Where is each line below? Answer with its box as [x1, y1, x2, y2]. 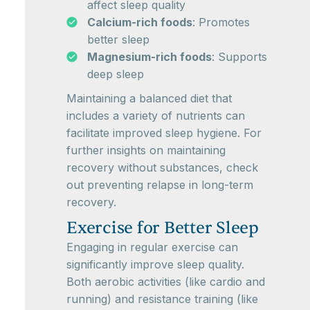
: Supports [212, 50, 267, 64]
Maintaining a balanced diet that [66, 91, 232, 105]
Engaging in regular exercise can [66, 240, 238, 254]
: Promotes [192, 15, 250, 29]
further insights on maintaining [66, 143, 226, 157]
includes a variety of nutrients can [66, 109, 245, 122]
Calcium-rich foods [87, 15, 192, 29]
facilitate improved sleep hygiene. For [66, 126, 262, 140]
